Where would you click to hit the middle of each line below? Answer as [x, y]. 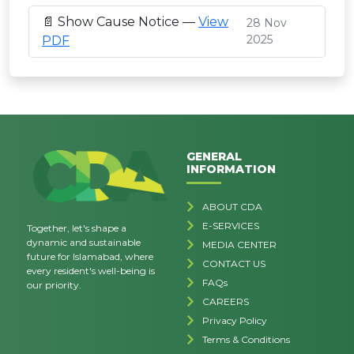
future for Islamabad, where [90, 256]
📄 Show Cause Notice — [120, 22]
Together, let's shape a [77, 228]
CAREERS [226, 301]
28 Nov [267, 23]
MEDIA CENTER [239, 245]
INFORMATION [231, 169]
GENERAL [214, 156]
